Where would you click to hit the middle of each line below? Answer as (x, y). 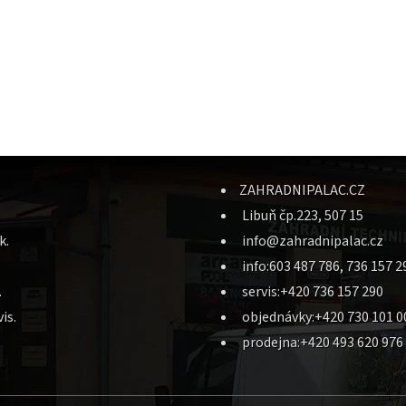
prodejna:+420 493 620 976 (321, 342)
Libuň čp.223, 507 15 (301, 215)
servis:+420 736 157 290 (311, 291)
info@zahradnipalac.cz (311, 241)
